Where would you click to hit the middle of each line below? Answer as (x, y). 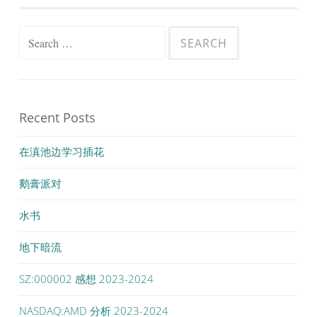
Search (35, 36)
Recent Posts (57, 117)
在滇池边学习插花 (62, 151)
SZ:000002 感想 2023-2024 (86, 279)
